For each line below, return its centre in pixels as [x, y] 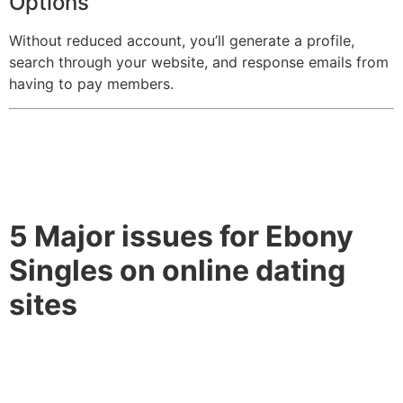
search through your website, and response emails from [199, 63]
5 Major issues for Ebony [181, 236]
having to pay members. [91, 84]
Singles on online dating [177, 270]
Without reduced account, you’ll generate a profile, [182, 41]
